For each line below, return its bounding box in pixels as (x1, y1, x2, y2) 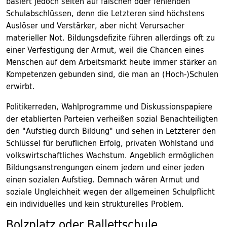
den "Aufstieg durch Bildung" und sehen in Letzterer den (6, 124, 216, 138)
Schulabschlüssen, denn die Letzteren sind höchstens (6, 6, 205, 20)
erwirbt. (6, 79, 35, 93)
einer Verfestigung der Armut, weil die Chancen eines (6, 43, 204, 57)
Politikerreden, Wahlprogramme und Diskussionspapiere (6, 99, 212, 113)
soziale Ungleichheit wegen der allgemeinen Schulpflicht (6, 184, 215, 199)
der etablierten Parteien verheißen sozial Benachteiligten (6, 111, 218, 126)
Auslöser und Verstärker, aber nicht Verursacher (6, 18, 184, 32)
